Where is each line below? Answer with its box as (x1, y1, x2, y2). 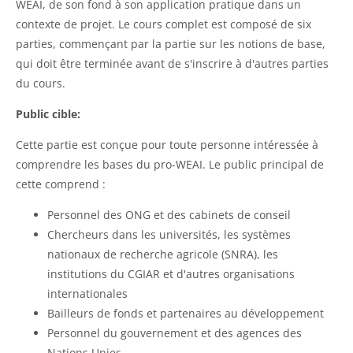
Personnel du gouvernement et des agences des (47, 325, 302, 340)
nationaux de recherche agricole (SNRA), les (47, 246, 278, 262)
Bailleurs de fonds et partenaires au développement (47, 305, 324, 321)
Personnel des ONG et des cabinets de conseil (47, 206, 291, 222)
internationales (47, 285, 128, 301)
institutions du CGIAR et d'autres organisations (47, 266, 295, 281)
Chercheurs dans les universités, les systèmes (47, 226, 291, 242)
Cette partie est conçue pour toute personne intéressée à (16, 136, 318, 152)
